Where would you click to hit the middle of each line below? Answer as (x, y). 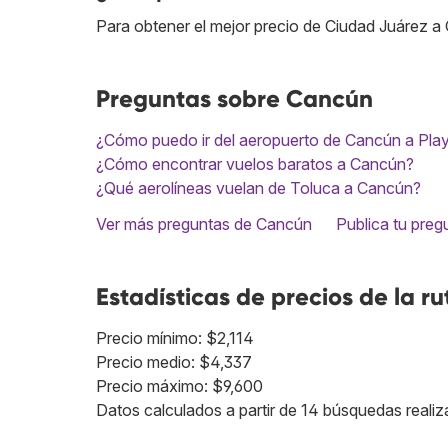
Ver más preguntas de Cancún (204, 224)
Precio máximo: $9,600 (179, 386)
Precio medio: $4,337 (174, 362)
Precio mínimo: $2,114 (175, 338)
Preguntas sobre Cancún (234, 99)
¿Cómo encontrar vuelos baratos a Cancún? (255, 164)
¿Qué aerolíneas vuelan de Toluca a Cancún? (258, 188)
